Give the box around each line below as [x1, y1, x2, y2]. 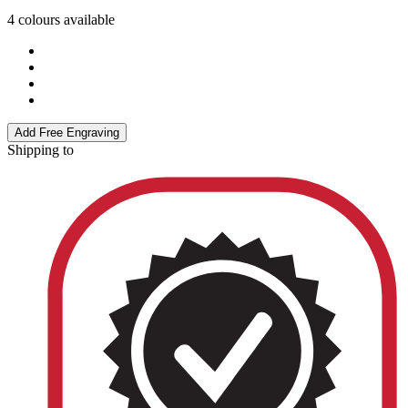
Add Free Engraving [15, 126, 119, 140]
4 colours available [7, 12, 115, 28]
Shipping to [7, 142, 74, 158]
